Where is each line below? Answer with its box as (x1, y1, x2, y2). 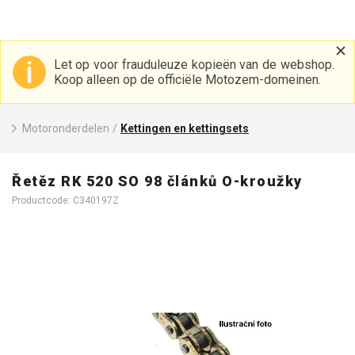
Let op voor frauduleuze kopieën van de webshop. (53, 57, 334, 72)
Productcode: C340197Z (12, 195, 119, 206)
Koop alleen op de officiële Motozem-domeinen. (53, 72, 321, 87)
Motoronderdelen (22, 122, 109, 135)
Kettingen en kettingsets (120, 122, 249, 135)
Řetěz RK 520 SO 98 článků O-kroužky (12, 173, 303, 189)
